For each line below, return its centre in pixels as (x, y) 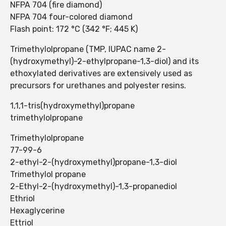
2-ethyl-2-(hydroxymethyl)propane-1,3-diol (94, 162)
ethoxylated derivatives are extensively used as (101, 74)
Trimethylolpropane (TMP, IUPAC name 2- (88, 49)
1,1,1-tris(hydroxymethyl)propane (72, 106)
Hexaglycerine (37, 211)
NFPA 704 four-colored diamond (71, 17)
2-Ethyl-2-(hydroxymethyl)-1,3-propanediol (94, 187)
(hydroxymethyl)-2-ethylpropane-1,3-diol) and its (104, 62)
